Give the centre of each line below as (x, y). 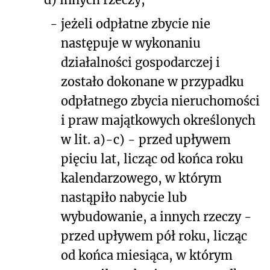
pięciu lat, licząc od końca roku (152, 159)
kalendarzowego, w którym (141, 178)
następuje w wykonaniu (131, 43)
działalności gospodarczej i (140, 62)
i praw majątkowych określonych (158, 120)
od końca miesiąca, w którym (147, 255)
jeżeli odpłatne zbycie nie (136, 24)
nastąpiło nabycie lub (124, 197)
